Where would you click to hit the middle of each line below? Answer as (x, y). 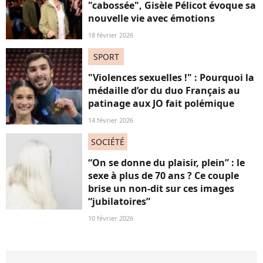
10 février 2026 (111, 218)
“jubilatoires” (119, 201)
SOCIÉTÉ (108, 142)
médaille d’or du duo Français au (164, 90)
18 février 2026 (111, 35)
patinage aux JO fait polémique (161, 103)
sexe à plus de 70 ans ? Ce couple (163, 176)
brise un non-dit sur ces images (161, 188)
